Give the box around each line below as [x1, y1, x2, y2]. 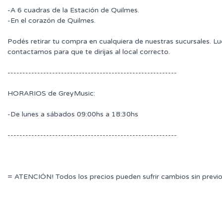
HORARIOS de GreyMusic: [7, 89, 95, 98]
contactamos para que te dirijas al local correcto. [7, 48, 170, 56]
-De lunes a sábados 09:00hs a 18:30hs [7, 110, 138, 119]
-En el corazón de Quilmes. [7, 16, 96, 25]
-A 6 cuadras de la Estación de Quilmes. [7, 6, 139, 15]
